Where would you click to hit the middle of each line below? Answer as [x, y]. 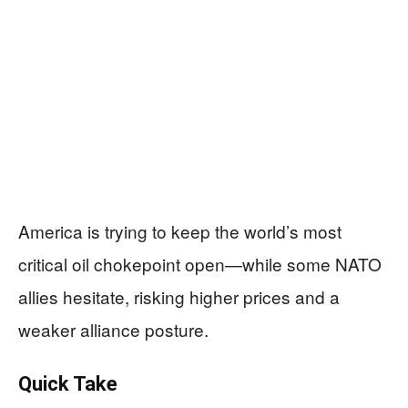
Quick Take [68, 383]
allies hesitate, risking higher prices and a [179, 296]
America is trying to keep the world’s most [180, 230]
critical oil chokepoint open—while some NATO [200, 263]
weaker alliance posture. [113, 329]
